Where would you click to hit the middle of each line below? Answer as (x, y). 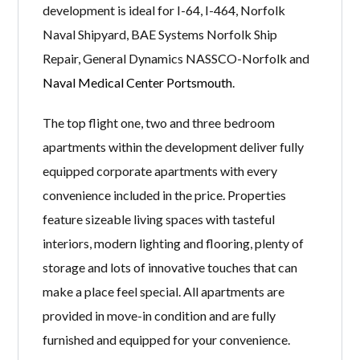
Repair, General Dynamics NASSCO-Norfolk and (176, 58)
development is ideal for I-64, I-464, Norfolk (164, 10)
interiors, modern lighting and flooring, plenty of (174, 243)
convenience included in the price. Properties (165, 194)
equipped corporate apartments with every (160, 170)
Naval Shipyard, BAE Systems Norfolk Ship (160, 34)
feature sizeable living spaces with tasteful (159, 219)
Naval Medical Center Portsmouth (138, 82)
